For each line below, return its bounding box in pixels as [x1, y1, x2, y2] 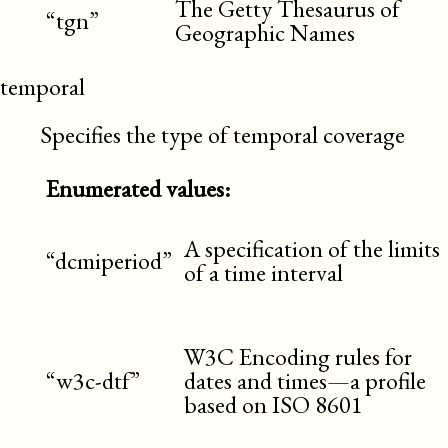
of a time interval [184, 256, 343, 288]
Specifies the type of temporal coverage [40, 118, 405, 150]
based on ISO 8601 [184, 388, 363, 420]
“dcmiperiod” [46, 244, 172, 276]
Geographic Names [175, 16, 355, 48]
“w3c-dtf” [46, 364, 140, 396]
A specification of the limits [184, 232, 440, 264]
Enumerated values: [46, 172, 230, 204]
